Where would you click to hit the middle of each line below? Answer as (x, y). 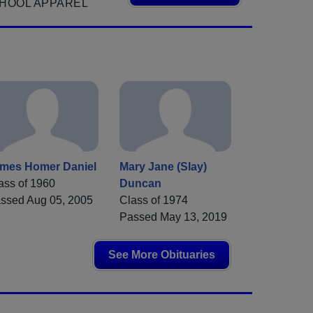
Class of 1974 (154, 201)
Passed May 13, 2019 (173, 217)
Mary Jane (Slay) (163, 167)
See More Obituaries (162, 255)
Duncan (140, 184)
